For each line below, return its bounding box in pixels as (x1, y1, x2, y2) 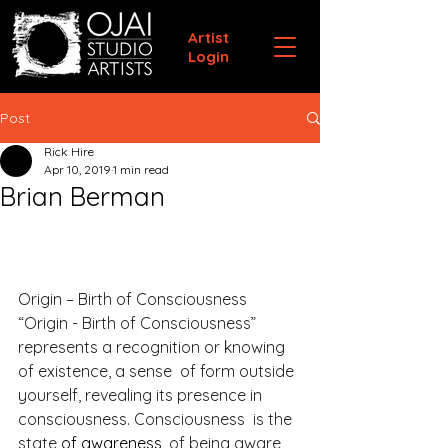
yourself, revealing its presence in (18, 385, 266, 405)
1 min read (113, 162, 169, 177)
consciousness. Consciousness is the (18, 409, 296, 429)
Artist (187, 28, 229, 47)
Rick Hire (44, 144, 94, 159)
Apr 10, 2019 (44, 162, 111, 177)
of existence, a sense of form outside (18, 361, 298, 381)
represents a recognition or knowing (18, 337, 289, 357)
